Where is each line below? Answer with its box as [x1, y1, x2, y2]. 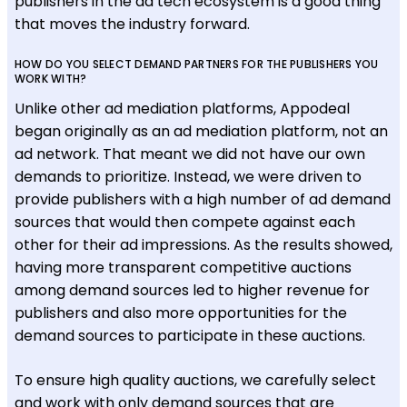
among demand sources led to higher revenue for [15, 279, 370, 301]
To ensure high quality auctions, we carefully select [15, 369, 376, 391]
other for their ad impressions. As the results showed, [15, 233, 392, 255]
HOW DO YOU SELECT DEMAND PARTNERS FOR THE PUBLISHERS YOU [15, 55, 379, 72]
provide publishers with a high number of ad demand [15, 188, 391, 210]
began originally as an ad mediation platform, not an [15, 120, 388, 142]
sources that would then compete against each [15, 211, 355, 233]
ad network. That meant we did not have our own [15, 143, 365, 164]
